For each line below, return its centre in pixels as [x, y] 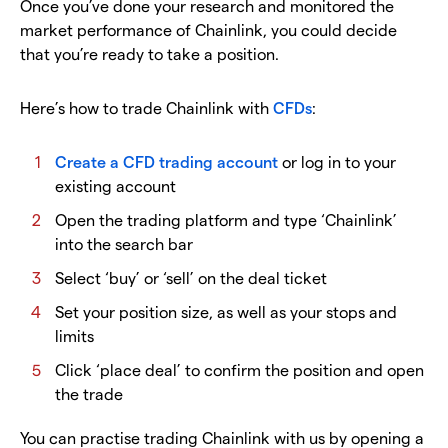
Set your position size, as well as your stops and [226, 311]
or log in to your [337, 161]
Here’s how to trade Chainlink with [146, 107]
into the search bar [124, 243]
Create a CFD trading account [166, 161]
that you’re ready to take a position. [149, 53]
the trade [89, 393]
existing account [115, 185]
